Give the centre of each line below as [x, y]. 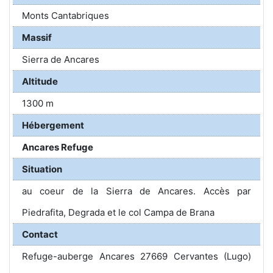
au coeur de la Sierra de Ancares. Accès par [136, 191]
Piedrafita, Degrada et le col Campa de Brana [118, 212]
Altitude [40, 81]
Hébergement [53, 125]
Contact [40, 234]
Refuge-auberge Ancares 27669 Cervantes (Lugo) [136, 256]
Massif [37, 37]
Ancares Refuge [58, 147]
